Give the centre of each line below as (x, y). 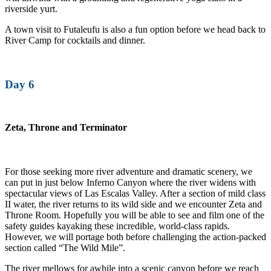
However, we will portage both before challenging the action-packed (135, 237)
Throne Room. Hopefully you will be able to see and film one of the (135, 215)
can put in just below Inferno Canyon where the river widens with (130, 183)
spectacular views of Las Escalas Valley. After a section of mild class (135, 194)
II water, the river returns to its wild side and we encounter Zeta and (133, 204)
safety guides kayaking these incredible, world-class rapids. (117, 226)
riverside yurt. (31, 9)
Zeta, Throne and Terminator (66, 127)
